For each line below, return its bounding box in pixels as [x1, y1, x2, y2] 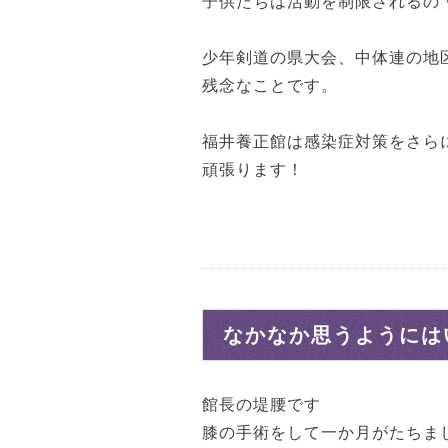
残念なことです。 [202, 77, 338, 95]
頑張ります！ [202, 161, 304, 179]
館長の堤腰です [202, 396, 321, 414]
